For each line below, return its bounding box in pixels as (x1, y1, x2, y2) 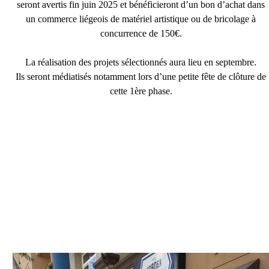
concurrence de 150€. (100, 28, 182, 38)
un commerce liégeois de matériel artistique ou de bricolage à (26, 14, 256, 24)
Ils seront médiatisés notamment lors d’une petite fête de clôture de (16, 71, 267, 82)
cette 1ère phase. (109, 86, 172, 96)
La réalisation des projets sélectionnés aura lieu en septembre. (25, 57, 257, 67)
